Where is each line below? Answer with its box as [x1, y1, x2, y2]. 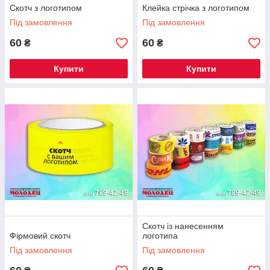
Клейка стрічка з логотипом [142, 3, 250, 13]
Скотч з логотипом [10, 3, 82, 13]
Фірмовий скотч [10, 231, 71, 241]
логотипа [142, 231, 178, 241]
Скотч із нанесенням [142, 221, 224, 231]
